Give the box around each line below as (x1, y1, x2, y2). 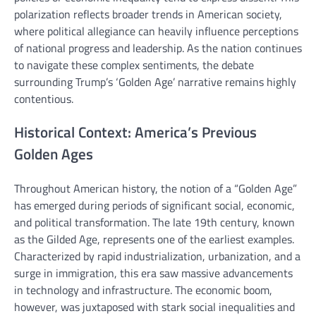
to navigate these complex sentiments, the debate (14, 56, 254, 73)
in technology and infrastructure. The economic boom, (14, 281, 272, 299)
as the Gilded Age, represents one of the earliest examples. (14, 231, 294, 248)
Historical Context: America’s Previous (14, 121, 257, 144)
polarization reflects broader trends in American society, (14, 5, 282, 23)
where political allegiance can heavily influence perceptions (14, 22, 298, 39)
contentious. (14, 90, 73, 107)
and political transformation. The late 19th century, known (14, 214, 295, 231)
